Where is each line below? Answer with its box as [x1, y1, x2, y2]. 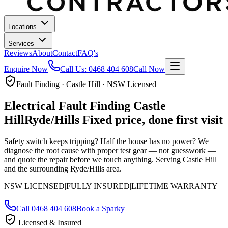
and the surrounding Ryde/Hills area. [4, 164, 122, 173]
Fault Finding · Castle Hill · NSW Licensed [16, 80, 156, 89]
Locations [8, 23, 39, 31]
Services [8, 40, 36, 47]
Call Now [133, 65, 165, 73]
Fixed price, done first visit [82, 112, 223, 126]
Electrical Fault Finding [4, 99, 130, 112]
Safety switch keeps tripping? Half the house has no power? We [4, 136, 209, 146]
